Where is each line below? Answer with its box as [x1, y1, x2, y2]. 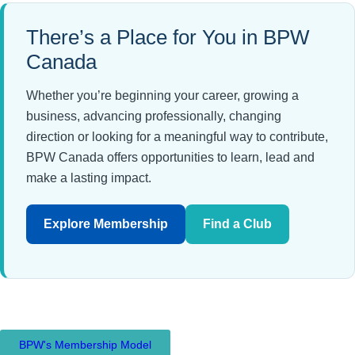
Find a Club [203, 217, 272, 231]
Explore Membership [44, 217, 168, 231]
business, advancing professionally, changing [26, 109, 281, 124]
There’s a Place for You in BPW [26, 25, 310, 50]
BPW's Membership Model [19, 338, 151, 351]
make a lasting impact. [26, 171, 151, 185]
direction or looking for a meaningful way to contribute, [26, 130, 328, 144]
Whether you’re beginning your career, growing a [26, 89, 299, 103]
